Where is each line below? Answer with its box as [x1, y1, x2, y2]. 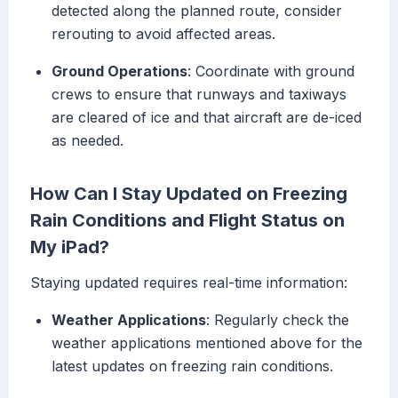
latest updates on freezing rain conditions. [52, 357, 333, 376]
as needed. [52, 131, 123, 150]
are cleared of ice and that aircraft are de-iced [52, 108, 362, 127]
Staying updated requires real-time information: [30, 274, 347, 292]
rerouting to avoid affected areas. [52, 25, 275, 44]
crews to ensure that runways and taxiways [52, 85, 346, 104]
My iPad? [30, 236, 109, 259]
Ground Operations [52, 62, 187, 81]
